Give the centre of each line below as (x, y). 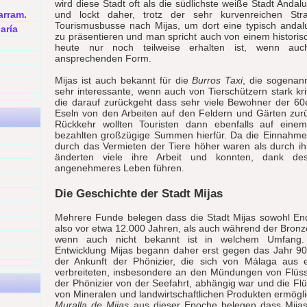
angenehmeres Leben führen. (120, 168)
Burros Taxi (218, 80)
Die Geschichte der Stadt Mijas (139, 194)
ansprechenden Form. (103, 58)
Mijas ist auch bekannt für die (124, 80)
